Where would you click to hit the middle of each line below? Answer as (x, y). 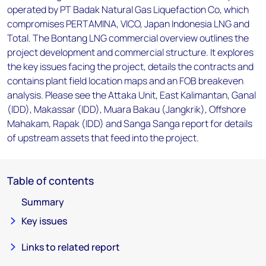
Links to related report (71, 247)
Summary (43, 202)
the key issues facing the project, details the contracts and (130, 66)
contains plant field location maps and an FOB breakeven (125, 81)
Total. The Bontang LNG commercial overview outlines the (128, 38)
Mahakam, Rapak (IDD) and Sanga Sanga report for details (130, 123)
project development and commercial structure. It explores (130, 52)
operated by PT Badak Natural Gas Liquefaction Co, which (128, 9)
